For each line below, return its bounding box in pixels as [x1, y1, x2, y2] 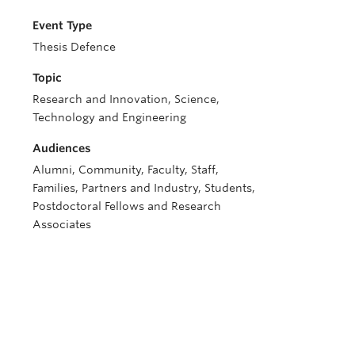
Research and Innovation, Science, [32, 93, 219, 105]
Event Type [32, 19, 92, 32]
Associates [32, 218, 91, 231]
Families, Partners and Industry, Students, [32, 181, 255, 194]
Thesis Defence [32, 40, 116, 53]
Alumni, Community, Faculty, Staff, [32, 163, 219, 176]
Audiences [32, 142, 91, 155]
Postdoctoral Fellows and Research [32, 200, 221, 212]
